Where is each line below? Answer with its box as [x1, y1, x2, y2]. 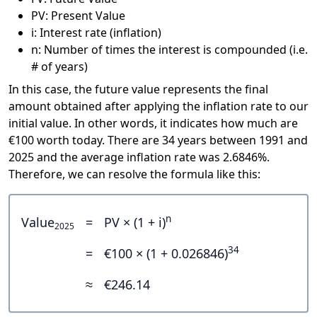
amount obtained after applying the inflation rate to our [8, 98, 309, 115]
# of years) [31, 59, 88, 75]
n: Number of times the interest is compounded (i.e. [31, 42, 308, 58]
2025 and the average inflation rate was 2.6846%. [8, 149, 270, 166]
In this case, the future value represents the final [8, 81, 268, 98]
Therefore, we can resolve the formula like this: [8, 166, 260, 183]
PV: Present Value [31, 8, 125, 24]
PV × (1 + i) [104, 214, 166, 231]
